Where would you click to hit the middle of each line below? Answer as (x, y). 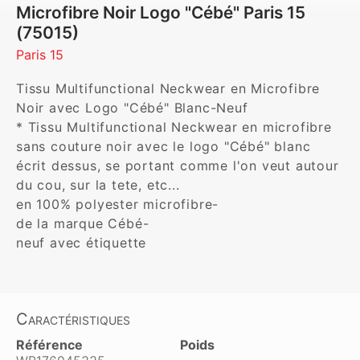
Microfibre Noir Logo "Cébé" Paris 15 (161, 12)
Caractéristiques (73, 319)
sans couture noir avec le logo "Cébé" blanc (164, 146)
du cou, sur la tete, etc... (100, 185)
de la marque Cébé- (92, 223)
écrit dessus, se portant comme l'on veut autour (178, 166)
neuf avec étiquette (86, 243)
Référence (49, 345)
